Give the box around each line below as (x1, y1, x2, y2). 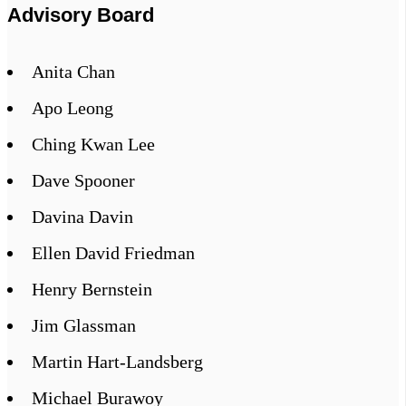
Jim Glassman (32, 315, 136, 336)
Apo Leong (32, 98, 113, 119)
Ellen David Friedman (32, 243, 195, 264)
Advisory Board (7, 3, 154, 26)
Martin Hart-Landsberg (32, 352, 203, 372)
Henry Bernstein (32, 279, 152, 300)
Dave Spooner (32, 170, 135, 191)
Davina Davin (32, 207, 133, 227)
